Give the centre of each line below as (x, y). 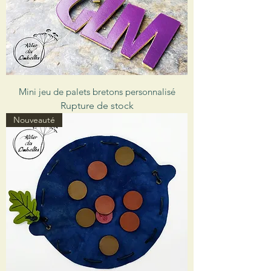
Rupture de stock (97, 106)
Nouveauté (34, 120)
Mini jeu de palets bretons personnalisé (97, 92)
